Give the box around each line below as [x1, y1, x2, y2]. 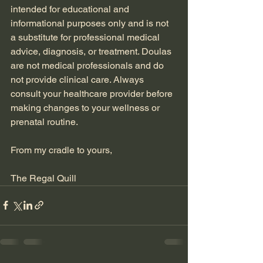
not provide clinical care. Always [11, 73, 146, 85]
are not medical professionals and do [11, 59, 166, 71]
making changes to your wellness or [11, 102, 162, 113]
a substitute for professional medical [11, 31, 162, 43]
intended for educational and [11, 3, 131, 15]
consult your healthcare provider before [11, 87, 175, 99]
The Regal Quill [11, 172, 76, 184]
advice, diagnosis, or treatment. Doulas [11, 45, 174, 57]
